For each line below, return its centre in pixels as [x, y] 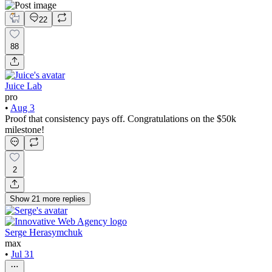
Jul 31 [22, 254]
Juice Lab [23, 86]
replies [74, 199]
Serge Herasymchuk [44, 233]
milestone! [25, 129]
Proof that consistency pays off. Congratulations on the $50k [121, 118]
